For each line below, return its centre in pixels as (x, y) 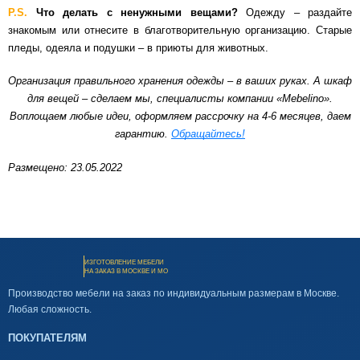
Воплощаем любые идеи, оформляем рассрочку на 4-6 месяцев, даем (180, 117)
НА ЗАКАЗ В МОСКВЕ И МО (126, 271)
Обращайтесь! (208, 134)
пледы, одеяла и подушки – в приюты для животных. (138, 47)
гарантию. (143, 134)
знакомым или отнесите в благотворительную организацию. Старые (180, 30)
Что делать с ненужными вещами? (141, 12)
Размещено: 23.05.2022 (65, 167)
